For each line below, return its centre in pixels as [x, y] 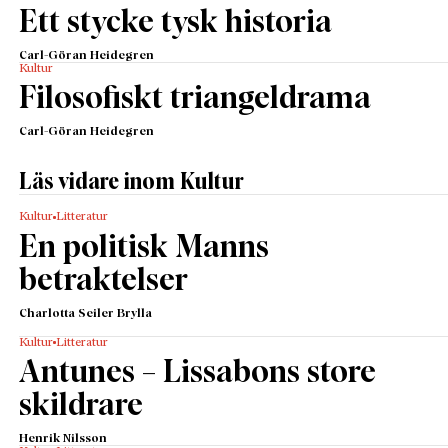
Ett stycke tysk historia [176, 24]
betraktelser [104, 281]
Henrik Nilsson [63, 438]
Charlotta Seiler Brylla [86, 313]
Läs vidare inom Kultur [132, 182]
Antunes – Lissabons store [198, 373]
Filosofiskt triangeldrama [195, 100]
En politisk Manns [144, 248]
